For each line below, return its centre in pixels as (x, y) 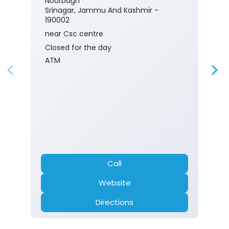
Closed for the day (78, 48)
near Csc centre (74, 34)
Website (114, 183)
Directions (114, 202)
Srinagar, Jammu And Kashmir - (102, 10)
